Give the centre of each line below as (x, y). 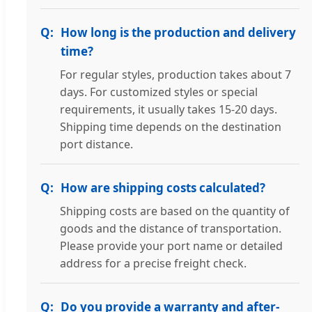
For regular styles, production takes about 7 (175, 75)
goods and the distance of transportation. (171, 229)
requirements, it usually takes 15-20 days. (169, 110)
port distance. (96, 145)
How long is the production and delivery (178, 33)
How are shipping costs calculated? (163, 188)
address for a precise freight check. (153, 264)
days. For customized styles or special (159, 92)
